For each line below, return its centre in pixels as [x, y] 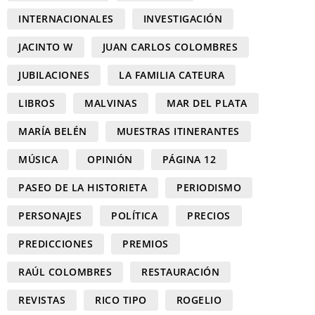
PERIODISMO [209, 187]
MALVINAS [111, 103]
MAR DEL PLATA [207, 103]
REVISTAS [42, 300]
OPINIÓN [110, 159]
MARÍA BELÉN [53, 131]
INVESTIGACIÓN [182, 18]
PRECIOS [209, 215]
